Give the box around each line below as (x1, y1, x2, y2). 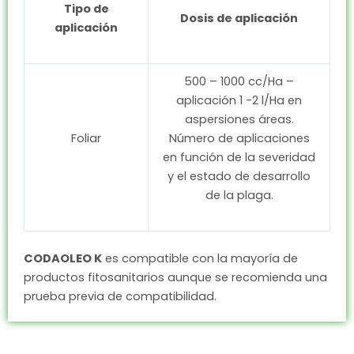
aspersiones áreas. (184, 111, 294, 127)
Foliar (71, 130, 101, 146)
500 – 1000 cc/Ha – (184, 73, 294, 89)
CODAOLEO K (24, 250, 102, 266)
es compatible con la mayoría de (102, 250, 298, 266)
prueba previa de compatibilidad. (24, 288, 217, 304)
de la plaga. (205, 186, 273, 203)
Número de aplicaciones (168, 130, 310, 146)
